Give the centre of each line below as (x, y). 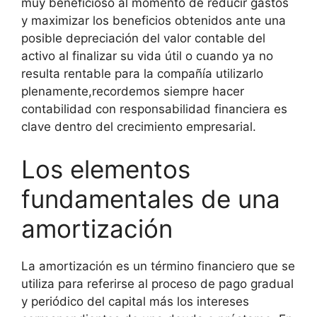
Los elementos (106, 169)
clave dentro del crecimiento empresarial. (139, 127)
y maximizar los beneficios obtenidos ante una (154, 21)
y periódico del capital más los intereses (135, 301)
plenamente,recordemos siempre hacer (133, 91)
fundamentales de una (151, 198)
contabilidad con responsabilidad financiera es (154, 109)
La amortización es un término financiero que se (158, 266)
